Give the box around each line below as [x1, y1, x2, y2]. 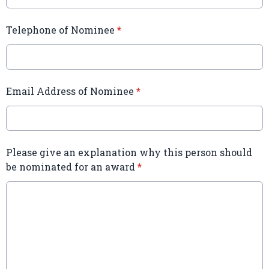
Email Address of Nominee [6, 85, 136, 98]
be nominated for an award [6, 160, 138, 174]
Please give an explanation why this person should [6, 146, 252, 159]
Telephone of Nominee [6, 23, 117, 37]
